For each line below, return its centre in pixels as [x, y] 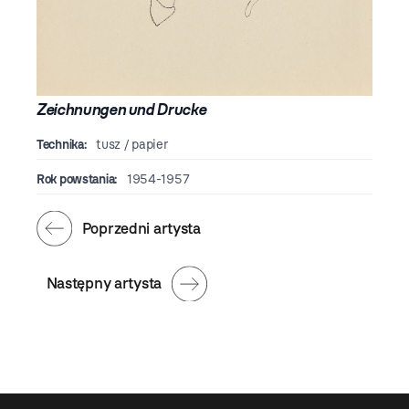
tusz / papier [131, 145]
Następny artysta [104, 283]
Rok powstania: [77, 180]
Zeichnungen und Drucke [121, 110]
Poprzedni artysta [141, 228]
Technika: [62, 145]
